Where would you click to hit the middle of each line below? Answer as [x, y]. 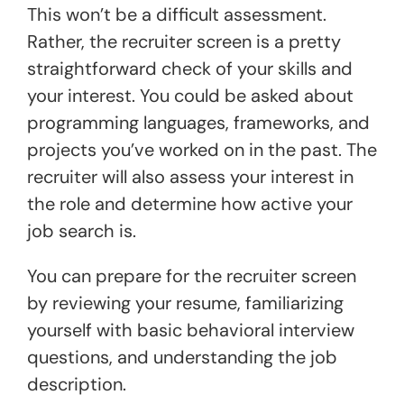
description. [77, 384]
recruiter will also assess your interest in [190, 176]
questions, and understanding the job [182, 357]
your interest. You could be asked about [190, 95]
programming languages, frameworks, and [198, 122]
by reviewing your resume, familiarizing [185, 303]
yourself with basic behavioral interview [191, 330]
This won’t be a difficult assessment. [177, 14]
